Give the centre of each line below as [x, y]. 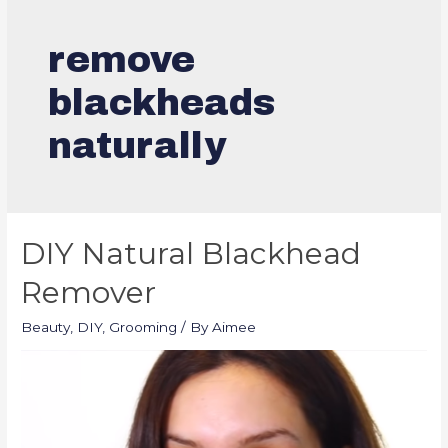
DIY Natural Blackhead [191, 253]
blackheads [162, 103]
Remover [89, 292]
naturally [137, 146]
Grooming [143, 326]
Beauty [46, 326]
